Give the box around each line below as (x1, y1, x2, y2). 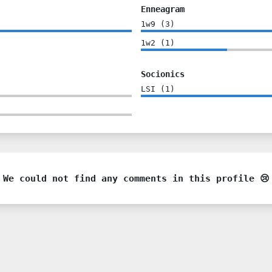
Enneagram (140, 4, 185, 14)
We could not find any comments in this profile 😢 (2, 172, 270, 183)
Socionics (140, 69, 185, 79)
